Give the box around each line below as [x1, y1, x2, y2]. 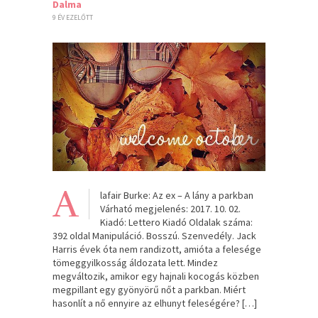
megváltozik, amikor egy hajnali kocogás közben [53, 269, 259, 283]
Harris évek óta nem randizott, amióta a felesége [53, 242, 261, 256]
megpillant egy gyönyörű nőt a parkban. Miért [53, 283, 246, 296]
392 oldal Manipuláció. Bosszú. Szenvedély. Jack [53, 229, 256, 242]
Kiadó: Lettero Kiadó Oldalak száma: [100, 215, 253, 229]
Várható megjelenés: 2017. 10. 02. [100, 202, 241, 215]
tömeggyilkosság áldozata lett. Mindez [53, 256, 218, 269]
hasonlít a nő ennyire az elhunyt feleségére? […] [53, 296, 257, 309]
